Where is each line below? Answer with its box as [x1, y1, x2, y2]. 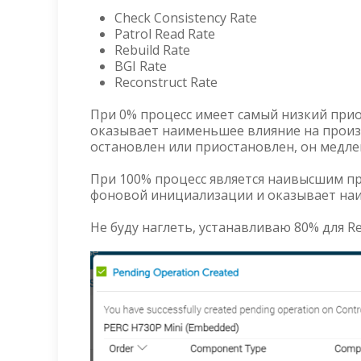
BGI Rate [114, 56, 167, 75]
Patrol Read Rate [114, 24, 215, 43]
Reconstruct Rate [114, 73, 218, 91]
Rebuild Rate [114, 40, 190, 59]
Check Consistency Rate [114, 8, 257, 27]
